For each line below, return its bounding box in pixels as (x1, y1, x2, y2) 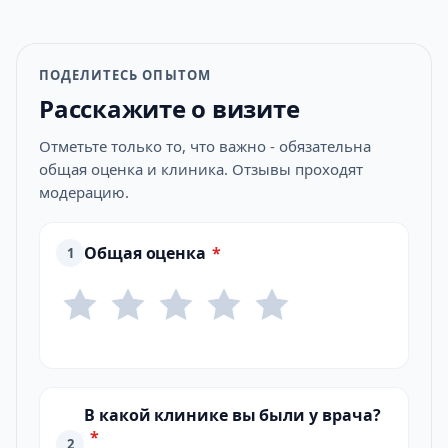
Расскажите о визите (39, 92, 300, 125)
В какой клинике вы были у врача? (84, 404, 381, 426)
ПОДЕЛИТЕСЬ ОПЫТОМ (39, 66, 211, 84)
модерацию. (39, 182, 129, 202)
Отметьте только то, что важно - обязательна (39, 136, 371, 156)
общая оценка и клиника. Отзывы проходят (39, 159, 363, 179)
